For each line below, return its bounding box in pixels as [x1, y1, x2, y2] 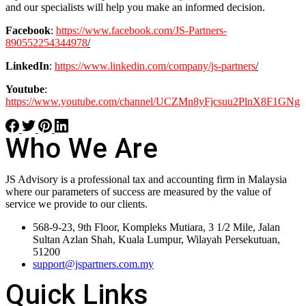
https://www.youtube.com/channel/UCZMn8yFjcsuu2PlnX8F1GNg [5, 96, 300, 108]
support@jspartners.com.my [33, 258, 154, 270]
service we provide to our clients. [5, 198, 148, 210]
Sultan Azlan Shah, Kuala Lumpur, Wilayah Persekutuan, [33, 234, 280, 246]
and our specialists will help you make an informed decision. [5, 1, 265, 14]
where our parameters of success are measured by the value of [5, 186, 271, 198]
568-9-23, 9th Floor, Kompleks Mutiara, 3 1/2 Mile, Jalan [33, 221, 280, 234]
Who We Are [5, 133, 158, 165]
